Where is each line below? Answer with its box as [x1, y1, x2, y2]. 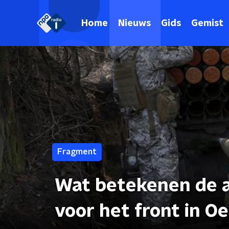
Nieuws [118, 18, 151, 28]
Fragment [57, 148, 97, 156]
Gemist [191, 18, 223, 28]
